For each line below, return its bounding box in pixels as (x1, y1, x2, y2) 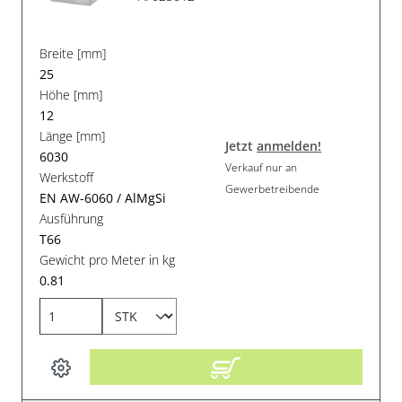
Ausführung (39, 210, 104, 228)
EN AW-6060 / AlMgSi (39, 189, 167, 207)
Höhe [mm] (39, 86, 103, 104)
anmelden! (257, 136, 322, 154)
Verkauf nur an (225, 159, 298, 175)
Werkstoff (39, 169, 94, 187)
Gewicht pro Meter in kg (39, 251, 176, 269)
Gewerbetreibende (225, 180, 320, 197)
